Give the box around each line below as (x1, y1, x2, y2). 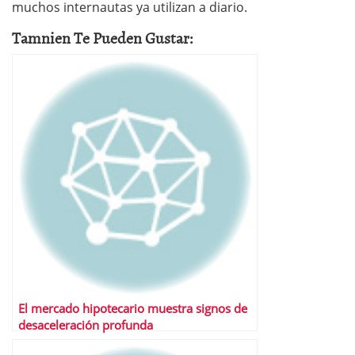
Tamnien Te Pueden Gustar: (12, 25, 193, 49)
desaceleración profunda (18, 317, 153, 334)
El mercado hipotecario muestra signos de (18, 300, 247, 317)
